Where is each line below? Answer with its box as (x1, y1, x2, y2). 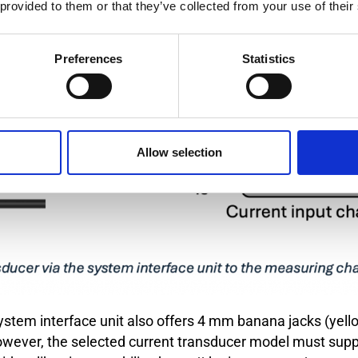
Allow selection (136, 145, 222, 159)
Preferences (54, 51, 123, 66)
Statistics (242, 51, 295, 66)
